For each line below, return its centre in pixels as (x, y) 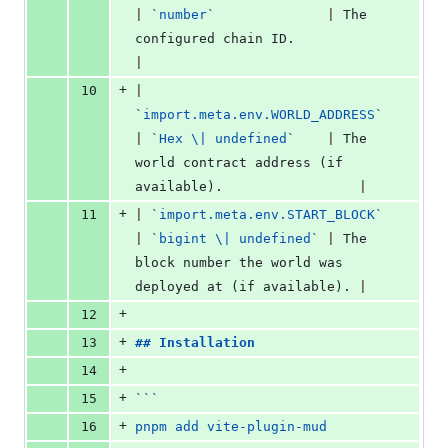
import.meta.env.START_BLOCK (267, 215)
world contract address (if (239, 163)
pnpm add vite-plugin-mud (231, 427)
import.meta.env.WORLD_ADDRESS (259, 115)
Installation (207, 343)
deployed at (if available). (247, 287)
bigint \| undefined (235, 239)
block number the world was (239, 263)
